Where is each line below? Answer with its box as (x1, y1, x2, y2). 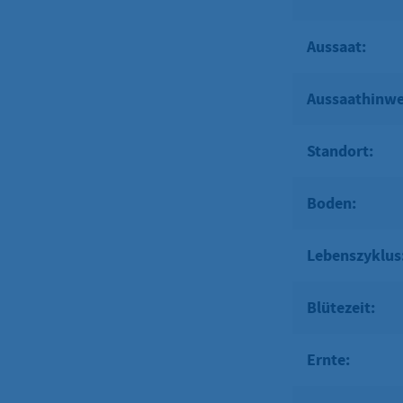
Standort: (307, 139, 373, 162)
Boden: (307, 192, 356, 214)
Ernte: (307, 348, 350, 371)
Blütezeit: (307, 296, 375, 318)
